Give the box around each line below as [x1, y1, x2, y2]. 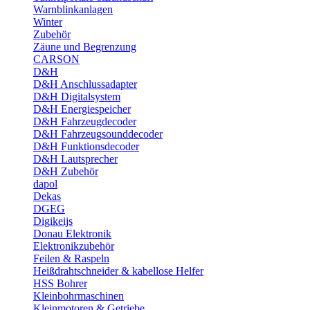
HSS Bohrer [33, 277, 87, 289]
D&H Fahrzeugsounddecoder [33, 128, 163, 140]
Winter [33, 16, 62, 28]
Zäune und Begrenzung [33, 41, 136, 53]
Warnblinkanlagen [33, 3, 113, 15]
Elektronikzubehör [33, 240, 114, 252]
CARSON [33, 53, 80, 65]
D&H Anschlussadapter [33, 78, 137, 90]
